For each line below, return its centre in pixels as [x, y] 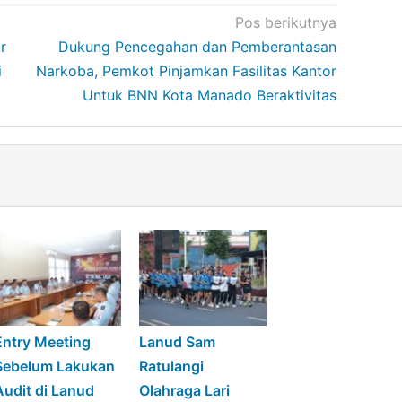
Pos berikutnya [285, 23]
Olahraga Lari [184, 390]
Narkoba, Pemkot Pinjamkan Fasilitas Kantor [186, 71]
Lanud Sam [177, 341]
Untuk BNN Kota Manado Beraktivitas [209, 96]
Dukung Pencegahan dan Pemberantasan [197, 47]
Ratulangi [171, 366]
